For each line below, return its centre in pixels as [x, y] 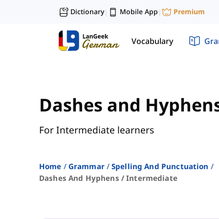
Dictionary [87, 11]
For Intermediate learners [97, 130]
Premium [189, 12]
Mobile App [139, 11]
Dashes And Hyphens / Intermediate [108, 178]
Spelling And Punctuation [160, 166]
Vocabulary [152, 41]
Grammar [86, 166]
